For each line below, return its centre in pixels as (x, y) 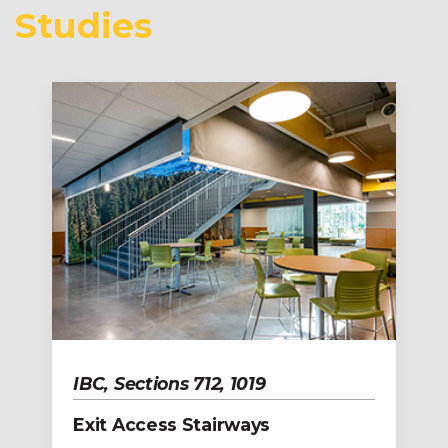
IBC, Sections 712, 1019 (169, 383)
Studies (83, 25)
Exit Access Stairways (172, 424)
